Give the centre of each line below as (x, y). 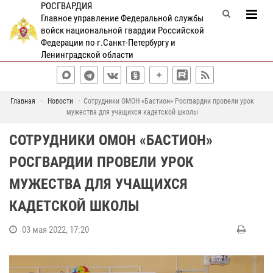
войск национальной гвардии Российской (122, 30)
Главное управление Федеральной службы (122, 18)
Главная (23, 101)
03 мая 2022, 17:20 (55, 230)
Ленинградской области (87, 55)
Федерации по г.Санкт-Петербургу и (108, 43)
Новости (60, 101)
